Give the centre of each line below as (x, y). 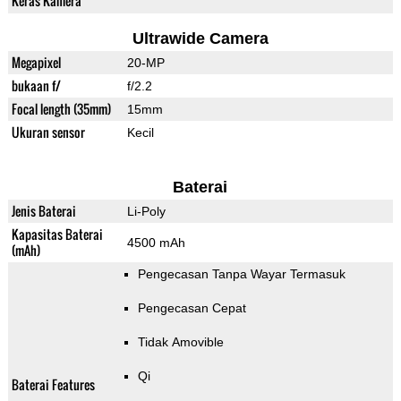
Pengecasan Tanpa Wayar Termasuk (241, 274)
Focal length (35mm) (61, 109)
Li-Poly (146, 212)
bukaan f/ (36, 86)
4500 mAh (156, 243)
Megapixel (36, 63)
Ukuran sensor (48, 132)
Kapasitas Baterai (57, 235)
